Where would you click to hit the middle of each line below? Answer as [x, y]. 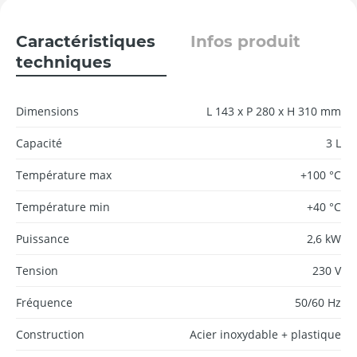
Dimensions [47, 111]
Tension [37, 270]
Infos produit [245, 41]
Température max [64, 175]
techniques [64, 62]
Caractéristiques [86, 41]
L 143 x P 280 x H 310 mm [274, 111]
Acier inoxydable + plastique [265, 334]
